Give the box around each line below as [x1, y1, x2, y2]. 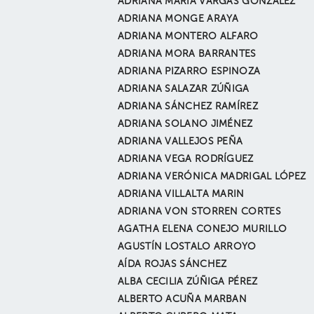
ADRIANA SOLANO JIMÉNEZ [118, 119, 253, 129]
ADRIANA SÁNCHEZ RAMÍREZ [118, 102, 258, 111]
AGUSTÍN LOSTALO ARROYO [118, 242, 257, 252]
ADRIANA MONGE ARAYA [118, 14, 239, 24]
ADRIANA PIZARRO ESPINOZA [118, 67, 261, 76]
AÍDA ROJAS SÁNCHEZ [118, 259, 227, 269]
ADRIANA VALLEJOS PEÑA [118, 137, 243, 146]
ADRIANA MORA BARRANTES [118, 49, 257, 59]
